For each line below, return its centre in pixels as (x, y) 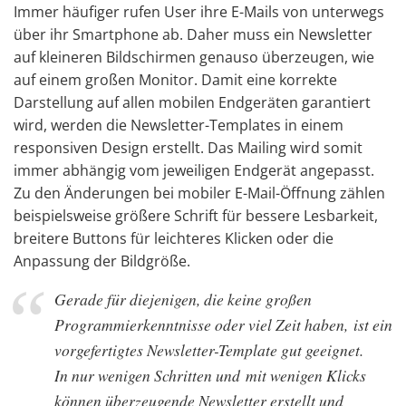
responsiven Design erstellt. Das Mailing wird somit (188, 148)
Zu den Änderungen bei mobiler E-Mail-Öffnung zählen (199, 193)
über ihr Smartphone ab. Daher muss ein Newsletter (193, 34)
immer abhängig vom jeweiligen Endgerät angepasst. (194, 170)
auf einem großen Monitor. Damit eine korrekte (175, 80)
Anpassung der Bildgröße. (102, 261)
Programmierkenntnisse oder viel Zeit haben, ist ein (223, 324)
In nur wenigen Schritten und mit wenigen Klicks (210, 375)
